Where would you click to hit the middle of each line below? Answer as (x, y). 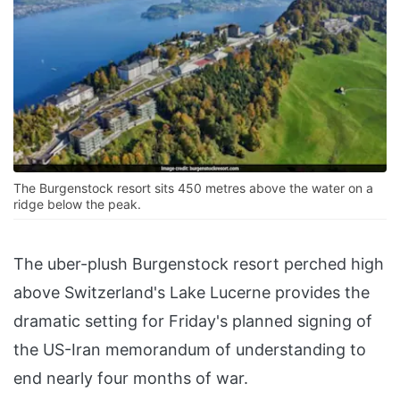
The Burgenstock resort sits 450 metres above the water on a (193, 188)
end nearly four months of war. (131, 379)
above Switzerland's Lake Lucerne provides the (192, 293)
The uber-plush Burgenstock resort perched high (199, 264)
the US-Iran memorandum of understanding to (190, 350)
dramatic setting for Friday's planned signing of (193, 321)
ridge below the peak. (77, 204)
